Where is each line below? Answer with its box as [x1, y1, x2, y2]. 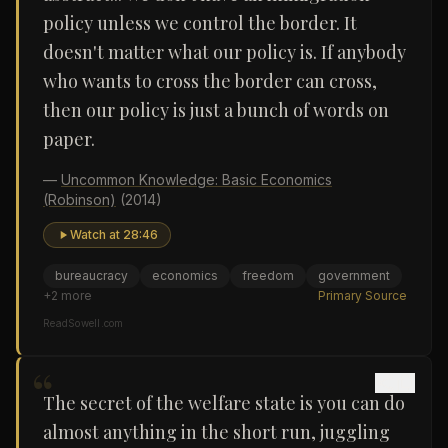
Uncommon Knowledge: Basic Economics [61, 171, 332, 188]
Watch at [70, 227, 123, 242]
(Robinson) [43, 191, 116, 208]
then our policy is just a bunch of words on [43, 98, 389, 122]
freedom [242, 268, 294, 283]
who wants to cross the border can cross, [43, 69, 377, 93]
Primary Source [318, 288, 407, 303]
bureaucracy [55, 268, 128, 283]
